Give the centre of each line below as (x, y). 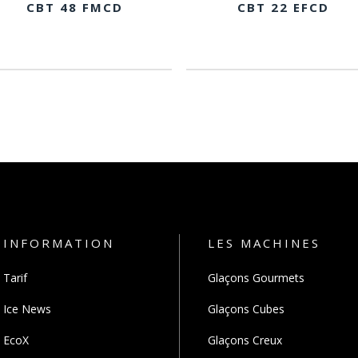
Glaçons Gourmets (256, 278)
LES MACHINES (264, 243)
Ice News (27, 309)
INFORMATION (59, 243)
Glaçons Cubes (246, 309)
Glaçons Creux (245, 340)
